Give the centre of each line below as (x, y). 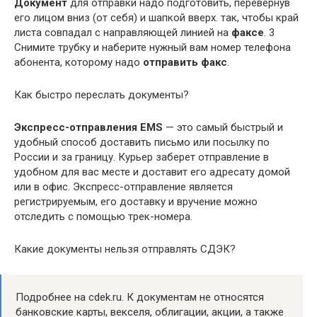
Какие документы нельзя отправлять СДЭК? (125, 249)
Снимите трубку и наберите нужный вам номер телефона (152, 47)
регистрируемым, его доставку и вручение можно (136, 202)
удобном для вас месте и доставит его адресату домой (152, 172)
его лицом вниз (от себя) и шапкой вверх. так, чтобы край (156, 18)
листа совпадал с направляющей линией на (123, 33)
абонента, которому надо (79, 62)
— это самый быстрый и (223, 127)
